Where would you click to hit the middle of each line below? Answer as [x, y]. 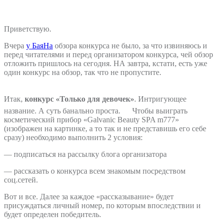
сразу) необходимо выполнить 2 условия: [73, 137]
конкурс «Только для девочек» [79, 99]
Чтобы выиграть [160, 110]
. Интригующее [160, 99]
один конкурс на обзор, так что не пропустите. [83, 72]
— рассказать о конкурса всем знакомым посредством [95, 171]
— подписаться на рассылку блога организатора [85, 154]
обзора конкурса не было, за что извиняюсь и [130, 45]
